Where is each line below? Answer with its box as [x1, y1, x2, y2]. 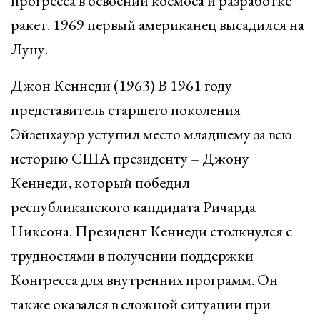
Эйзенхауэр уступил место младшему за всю [11, 124, 292, 144]
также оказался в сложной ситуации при [11, 294, 271, 314]
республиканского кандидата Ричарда [11, 196, 256, 217]
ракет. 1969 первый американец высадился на [11, 14, 304, 35]
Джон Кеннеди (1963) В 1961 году [11, 75, 232, 96]
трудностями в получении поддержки [11, 245, 254, 266]
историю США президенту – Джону [11, 148, 249, 169]
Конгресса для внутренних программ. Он [11, 269, 278, 290]
